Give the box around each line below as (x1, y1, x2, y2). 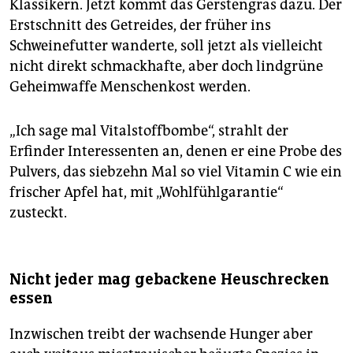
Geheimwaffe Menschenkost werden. (9, 78, 251, 96)
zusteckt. (9, 204, 67, 222)
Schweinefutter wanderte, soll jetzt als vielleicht (9, 37, 323, 55)
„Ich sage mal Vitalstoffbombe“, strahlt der (9, 122, 288, 140)
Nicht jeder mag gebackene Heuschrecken (9, 269, 329, 290)
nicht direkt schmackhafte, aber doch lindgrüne (9, 58, 323, 76)
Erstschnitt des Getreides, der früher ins (9, 17, 271, 35)
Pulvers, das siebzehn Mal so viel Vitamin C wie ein (9, 163, 342, 181)
